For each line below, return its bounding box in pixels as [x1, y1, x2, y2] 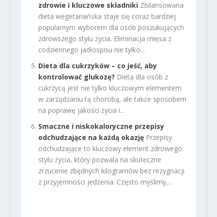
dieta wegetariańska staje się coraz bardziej [38, 12, 176, 21]
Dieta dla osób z [116, 72, 168, 81]
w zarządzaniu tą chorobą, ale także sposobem [38, 94, 186, 104]
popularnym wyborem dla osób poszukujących [38, 23, 184, 32]
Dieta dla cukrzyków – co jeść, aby [38, 61, 157, 70]
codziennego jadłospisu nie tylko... [38, 45, 145, 54]
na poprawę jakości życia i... [38, 105, 124, 115]
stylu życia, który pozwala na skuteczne [38, 155, 161, 164]
